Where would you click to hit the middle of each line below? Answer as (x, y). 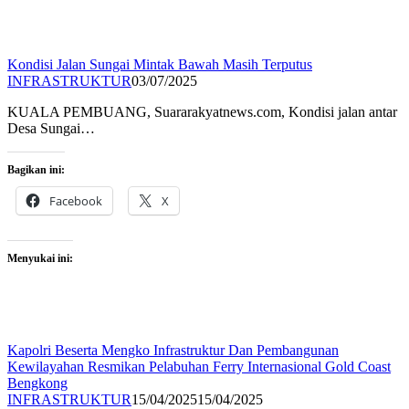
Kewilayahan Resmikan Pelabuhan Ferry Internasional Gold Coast (199, 367)
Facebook (76, 201)
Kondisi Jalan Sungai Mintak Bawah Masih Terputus (160, 65)
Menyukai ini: (40, 259)
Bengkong (37, 383)
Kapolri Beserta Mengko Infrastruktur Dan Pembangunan (173, 351)
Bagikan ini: (36, 170)
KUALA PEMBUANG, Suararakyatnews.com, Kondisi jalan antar (202, 112)
